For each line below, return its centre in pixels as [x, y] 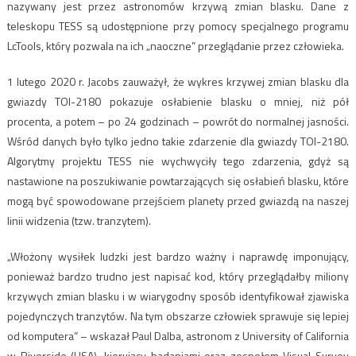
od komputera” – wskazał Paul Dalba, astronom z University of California [178, 335]
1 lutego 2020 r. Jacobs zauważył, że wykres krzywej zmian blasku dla [178, 81]
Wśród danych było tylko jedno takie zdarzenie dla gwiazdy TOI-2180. [178, 141]
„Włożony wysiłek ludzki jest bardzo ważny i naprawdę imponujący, [178, 256]
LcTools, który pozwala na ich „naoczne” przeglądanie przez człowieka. [175, 45]
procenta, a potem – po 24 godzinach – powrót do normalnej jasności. [178, 121]
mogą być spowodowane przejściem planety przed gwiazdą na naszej [178, 200]
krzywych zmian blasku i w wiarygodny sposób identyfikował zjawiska [178, 296]
